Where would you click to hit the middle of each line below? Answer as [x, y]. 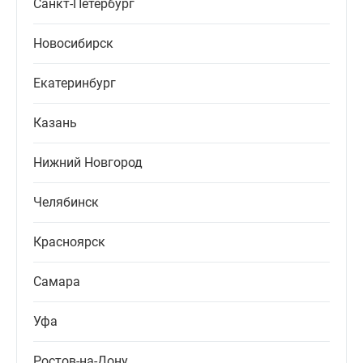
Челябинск [66, 203]
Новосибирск [73, 44]
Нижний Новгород [88, 163]
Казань [55, 123]
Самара [57, 282]
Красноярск [69, 242]
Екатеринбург [75, 83]
